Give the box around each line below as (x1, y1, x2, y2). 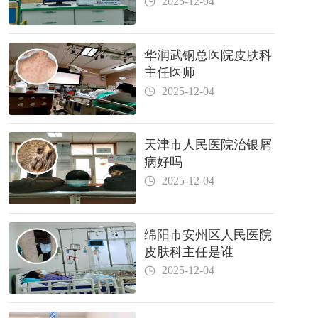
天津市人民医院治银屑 (144, 138, 273, 153)
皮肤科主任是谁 (144, 244, 234, 259)
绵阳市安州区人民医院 (144, 227, 273, 242)
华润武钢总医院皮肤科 (144, 48, 273, 62)
